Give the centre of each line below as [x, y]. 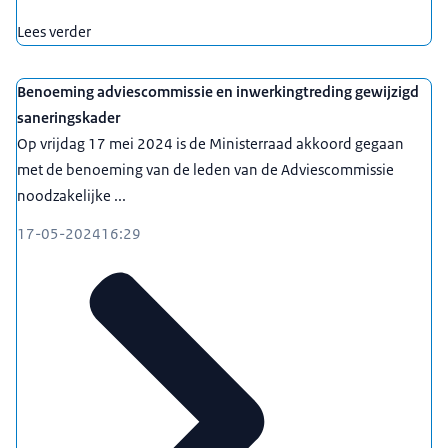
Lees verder [54, 32]
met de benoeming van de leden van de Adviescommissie [205, 170]
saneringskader [68, 118]
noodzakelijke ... [71, 196]
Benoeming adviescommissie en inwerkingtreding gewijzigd [218, 92]
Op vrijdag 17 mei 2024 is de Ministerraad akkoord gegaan [210, 144]
